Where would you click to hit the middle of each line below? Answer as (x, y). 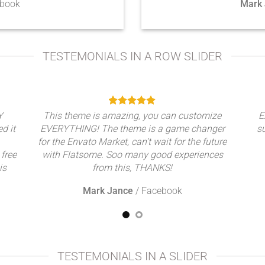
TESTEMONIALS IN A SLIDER (132, 256)
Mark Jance (108, 191)
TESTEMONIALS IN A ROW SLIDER (132, 56)
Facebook (161, 191)
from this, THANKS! (132, 168)
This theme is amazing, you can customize (132, 116)
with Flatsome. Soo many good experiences (132, 155)
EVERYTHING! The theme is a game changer (132, 129)
